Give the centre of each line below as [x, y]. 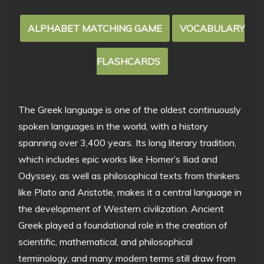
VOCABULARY [212, 28]
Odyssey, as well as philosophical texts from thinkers [129, 175]
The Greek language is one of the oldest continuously [130, 109]
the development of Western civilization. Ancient [121, 208]
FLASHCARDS [128, 61]
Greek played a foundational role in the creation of [123, 225]
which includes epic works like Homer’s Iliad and [118, 159]
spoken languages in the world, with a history [113, 126]
